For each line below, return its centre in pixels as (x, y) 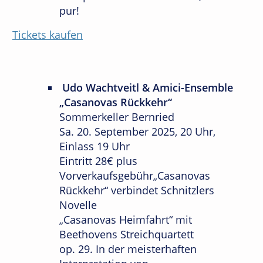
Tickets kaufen (48, 35)
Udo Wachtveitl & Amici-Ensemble (146, 88)
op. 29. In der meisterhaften (128, 249)
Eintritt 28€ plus (98, 161)
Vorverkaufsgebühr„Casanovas (135, 176)
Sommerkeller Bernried (117, 117)
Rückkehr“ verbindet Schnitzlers (137, 190)
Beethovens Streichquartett (127, 235)
